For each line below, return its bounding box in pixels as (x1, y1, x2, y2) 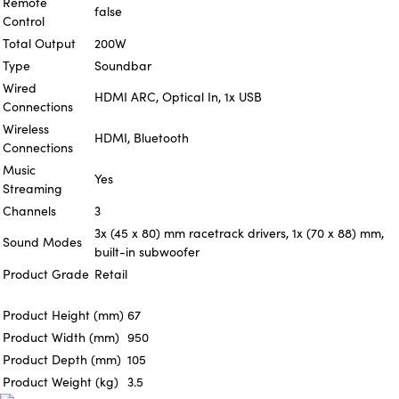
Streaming (3, 179, 62, 197)
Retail (94, 265, 127, 282)
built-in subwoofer (94, 242, 199, 260)
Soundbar (94, 56, 151, 74)
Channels (3, 201, 56, 219)
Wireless (3, 119, 49, 137)
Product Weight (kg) (3, 373, 118, 391)
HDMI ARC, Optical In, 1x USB (94, 87, 262, 105)
